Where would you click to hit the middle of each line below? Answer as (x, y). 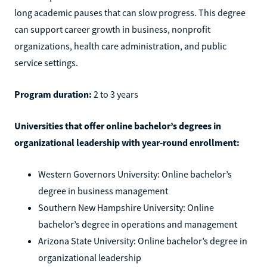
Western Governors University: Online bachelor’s (135, 174)
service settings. (46, 62)
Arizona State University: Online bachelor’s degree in (143, 240)
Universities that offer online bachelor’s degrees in (118, 125)
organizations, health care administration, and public (120, 46)
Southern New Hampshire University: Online (126, 207)
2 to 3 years (115, 94)
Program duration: (53, 94)
